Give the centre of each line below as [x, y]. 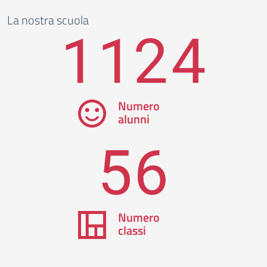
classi [132, 230]
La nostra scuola [48, 20]
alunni [133, 119]
